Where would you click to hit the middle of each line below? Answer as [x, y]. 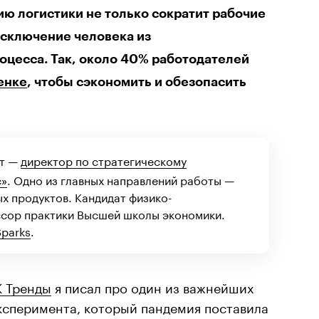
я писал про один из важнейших [153, 286]
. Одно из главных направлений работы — [121, 179]
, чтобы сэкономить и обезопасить [137, 82]
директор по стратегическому [104, 159]
